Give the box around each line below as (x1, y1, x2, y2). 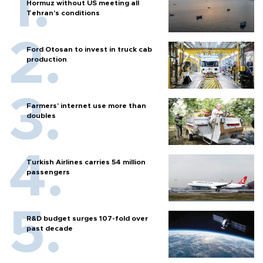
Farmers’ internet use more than (26, 102, 146, 110)
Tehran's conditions (26, 9, 100, 17)
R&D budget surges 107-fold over (26, 215, 148, 222)
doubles (26, 112, 56, 120)
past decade (26, 225, 73, 232)
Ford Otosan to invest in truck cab (26, 46, 152, 53)
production (26, 56, 67, 63)
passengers (26, 168, 70, 176)
